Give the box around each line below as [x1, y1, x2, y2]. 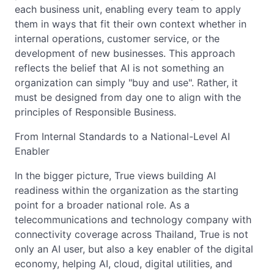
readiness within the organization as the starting [15, 183, 239, 196]
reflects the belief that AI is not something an [15, 61, 224, 74]
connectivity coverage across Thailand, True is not [15, 228, 248, 240]
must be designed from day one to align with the [15, 91, 241, 103]
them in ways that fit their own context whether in [15, 17, 246, 30]
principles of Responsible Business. [15, 105, 176, 118]
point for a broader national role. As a [15, 198, 190, 211]
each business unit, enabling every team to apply [15, 2, 241, 15]
